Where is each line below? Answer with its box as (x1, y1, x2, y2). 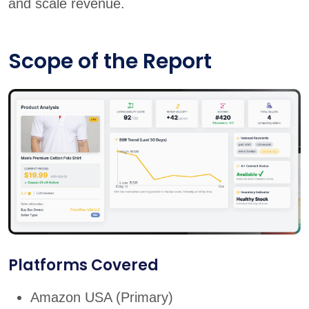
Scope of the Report (8, 46, 212, 76)
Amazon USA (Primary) (30, 290, 173, 306)
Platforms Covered (8, 255, 159, 277)
